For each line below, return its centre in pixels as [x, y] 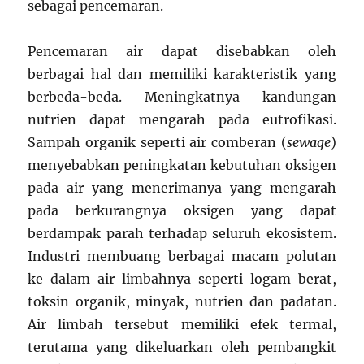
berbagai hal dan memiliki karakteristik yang [182, 74]
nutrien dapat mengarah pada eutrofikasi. [182, 119]
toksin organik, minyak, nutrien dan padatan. [182, 301]
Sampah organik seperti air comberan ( [157, 142]
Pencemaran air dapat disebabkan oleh [182, 51]
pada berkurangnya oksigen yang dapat [182, 210]
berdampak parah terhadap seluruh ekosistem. [182, 233]
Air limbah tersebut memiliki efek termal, [182, 324]
